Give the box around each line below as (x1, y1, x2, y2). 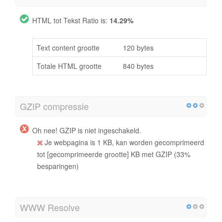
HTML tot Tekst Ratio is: (32, 15, 110, 25)
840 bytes (123, 60, 154, 71)
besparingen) (37, 161, 79, 171)
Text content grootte (37, 42, 100, 53)
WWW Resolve (20, 200, 80, 214)
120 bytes (123, 42, 154, 53)
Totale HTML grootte (37, 60, 102, 71)
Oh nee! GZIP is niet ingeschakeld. (32, 125, 141, 135)
